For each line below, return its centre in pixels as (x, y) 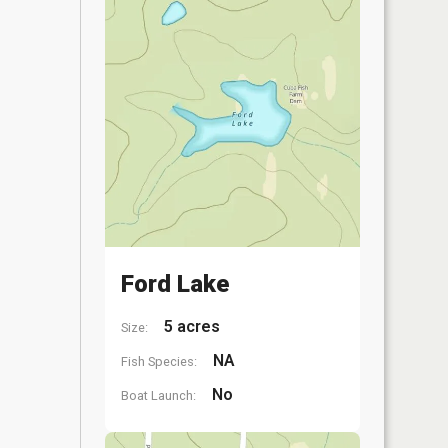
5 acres (190, 326)
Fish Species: (159, 361)
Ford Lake (175, 284)
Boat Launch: (158, 395)
